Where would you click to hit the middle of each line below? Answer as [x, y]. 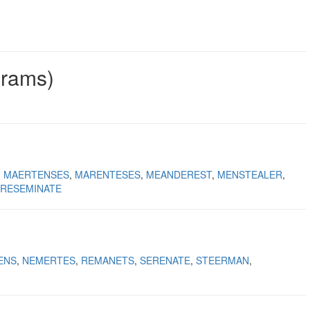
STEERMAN [222, 260]
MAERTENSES [36, 174]
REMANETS [108, 260]
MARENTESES [108, 174]
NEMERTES [49, 260]
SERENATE [165, 260]
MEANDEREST [179, 174]
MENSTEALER [250, 174]
